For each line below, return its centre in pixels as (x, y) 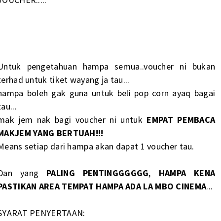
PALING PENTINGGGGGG (98, 173)
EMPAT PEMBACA (181, 119)
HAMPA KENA (187, 173)
